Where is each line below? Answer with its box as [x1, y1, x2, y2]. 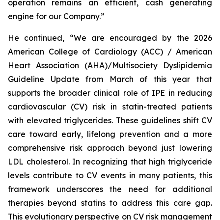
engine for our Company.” [8, 11, 107, 21]
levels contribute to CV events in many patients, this [8, 170, 212, 180]
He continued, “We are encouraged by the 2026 [8, 33, 212, 43]
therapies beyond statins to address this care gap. [8, 198, 212, 208]
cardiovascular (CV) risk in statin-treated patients [8, 102, 212, 111]
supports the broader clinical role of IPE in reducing [8, 88, 212, 98]
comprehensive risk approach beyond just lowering [8, 143, 212, 153]
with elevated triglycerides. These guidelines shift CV [8, 115, 212, 125]
